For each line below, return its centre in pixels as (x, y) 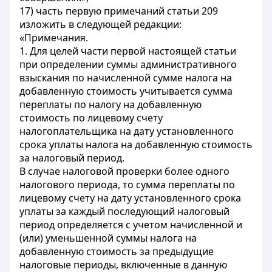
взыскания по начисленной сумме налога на (126, 78)
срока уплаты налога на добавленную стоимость (136, 144)
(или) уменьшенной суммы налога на (108, 238)
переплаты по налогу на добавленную (110, 104)
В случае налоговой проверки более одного (124, 171)
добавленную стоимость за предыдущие (117, 251)
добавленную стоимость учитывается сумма (126, 91)
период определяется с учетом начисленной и (131, 225)
